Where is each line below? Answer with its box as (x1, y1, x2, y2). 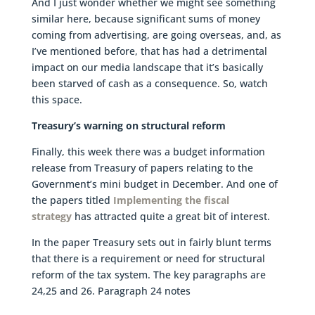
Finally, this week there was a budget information (31, 144, 265, 158)
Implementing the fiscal (112, 193, 229, 207)
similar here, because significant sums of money (31, 11, 260, 25)
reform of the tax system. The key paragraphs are (31, 267, 266, 281)
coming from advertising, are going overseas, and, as (31, 27, 281, 41)
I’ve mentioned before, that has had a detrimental (31, 44, 267, 58)
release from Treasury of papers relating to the (31, 160, 253, 174)
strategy (31, 209, 72, 223)
